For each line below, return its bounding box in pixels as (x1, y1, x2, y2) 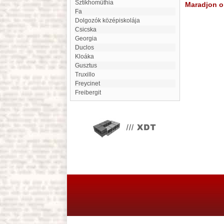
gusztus (79, 62, 97, 69)
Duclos (79, 44, 94, 51)
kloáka (79, 53, 94, 60)
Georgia (79, 35, 97, 42)
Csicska (79, 26, 96, 33)
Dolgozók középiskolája (79, 17, 140, 24)
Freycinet (78, 80, 100, 87)
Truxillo (78, 71, 95, 78)
